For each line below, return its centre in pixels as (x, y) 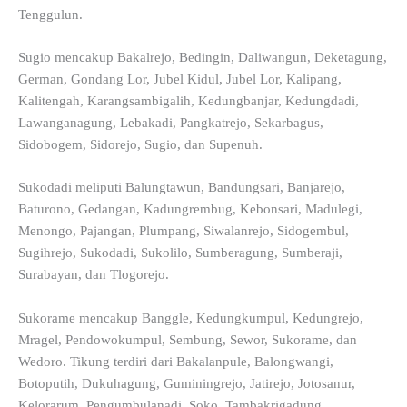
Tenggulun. (50, 14)
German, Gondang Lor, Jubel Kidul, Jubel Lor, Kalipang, (180, 79)
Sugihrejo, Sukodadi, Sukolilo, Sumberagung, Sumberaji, (180, 253)
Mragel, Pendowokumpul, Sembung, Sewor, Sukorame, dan (188, 339)
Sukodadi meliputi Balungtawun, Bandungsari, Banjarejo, (182, 188)
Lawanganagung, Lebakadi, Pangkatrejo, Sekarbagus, (171, 123)
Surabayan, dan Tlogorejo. (94, 275)
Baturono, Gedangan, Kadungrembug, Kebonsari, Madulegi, (190, 209)
